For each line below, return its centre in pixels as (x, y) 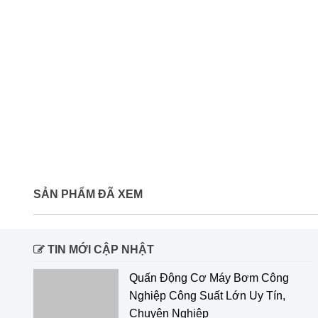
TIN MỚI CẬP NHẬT (99, 250)
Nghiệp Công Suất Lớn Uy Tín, (207, 296)
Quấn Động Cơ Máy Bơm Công (209, 278)
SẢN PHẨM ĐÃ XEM (88, 194)
